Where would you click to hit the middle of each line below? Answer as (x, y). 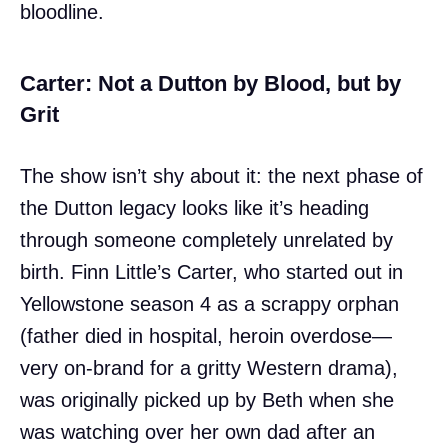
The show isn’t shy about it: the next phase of (221, 175)
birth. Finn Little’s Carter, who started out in (211, 271)
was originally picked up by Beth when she (207, 399)
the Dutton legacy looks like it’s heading (194, 207)
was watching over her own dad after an (197, 431)
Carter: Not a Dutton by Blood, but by (210, 83)
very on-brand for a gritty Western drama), (209, 367)
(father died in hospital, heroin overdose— (206, 335)
